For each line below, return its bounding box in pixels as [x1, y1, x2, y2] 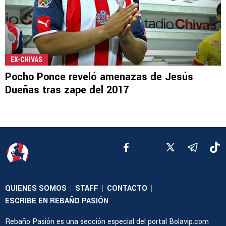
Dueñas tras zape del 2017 [5, 82, 129, 97]
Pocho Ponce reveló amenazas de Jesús [5, 69, 193, 84]
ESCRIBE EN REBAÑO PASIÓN [5, 195, 108, 206]
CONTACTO [107, 183, 147, 194]
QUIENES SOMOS [5, 183, 67, 194]
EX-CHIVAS [11, 55, 42, 64]
